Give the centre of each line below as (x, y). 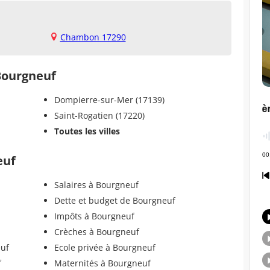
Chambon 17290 (93, 37)
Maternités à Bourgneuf (102, 263)
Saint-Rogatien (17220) (99, 115)
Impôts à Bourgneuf (94, 216)
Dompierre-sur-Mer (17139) (109, 99)
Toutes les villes (87, 131)
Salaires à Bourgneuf (96, 184)
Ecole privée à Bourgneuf (105, 247)
